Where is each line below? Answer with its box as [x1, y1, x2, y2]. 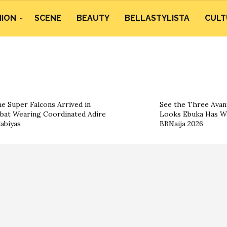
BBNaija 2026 [160, 119, 203, 128]
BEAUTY [77, 13, 109, 23]
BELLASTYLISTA [125, 13, 190, 23]
